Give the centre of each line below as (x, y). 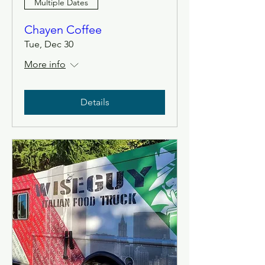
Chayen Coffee (63, 30)
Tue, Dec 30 (49, 44)
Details (95, 102)
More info (45, 64)
